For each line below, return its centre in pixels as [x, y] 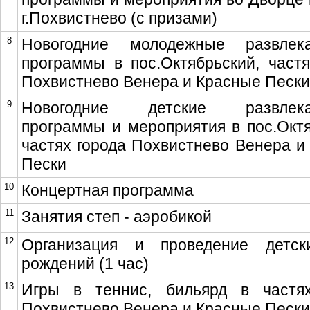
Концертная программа [108, 190]
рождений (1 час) [85, 264]
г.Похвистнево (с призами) [119, 18]
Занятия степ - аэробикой [117, 217]
